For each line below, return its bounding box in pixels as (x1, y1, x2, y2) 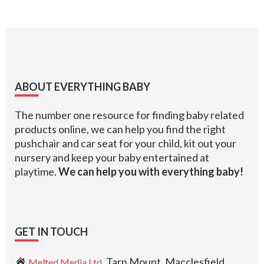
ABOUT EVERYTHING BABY (15, 80, 150, 94)
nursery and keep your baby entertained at (15, 151, 209, 164)
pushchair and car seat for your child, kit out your (15, 137, 236, 150)
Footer (5, 68, 58, 90)
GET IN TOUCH (15, 225, 88, 239)
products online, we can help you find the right (15, 123, 226, 136)
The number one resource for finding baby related (15, 108, 244, 122)
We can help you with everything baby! (58, 165, 243, 179)
